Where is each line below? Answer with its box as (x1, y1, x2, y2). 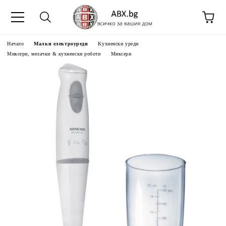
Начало (7, 41, 24, 46)
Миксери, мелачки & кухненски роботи (7, 51, 101, 56)
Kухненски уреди (98, 41, 139, 46)
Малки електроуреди (34, 41, 88, 46)
